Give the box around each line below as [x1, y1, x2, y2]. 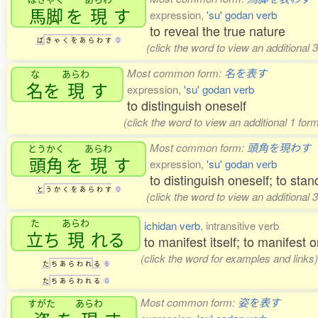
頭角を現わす [247, 140, 311, 155]
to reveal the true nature [150, 21, 285, 40]
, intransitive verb [200, 218, 279, 233]
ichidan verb [144, 218, 200, 233]
